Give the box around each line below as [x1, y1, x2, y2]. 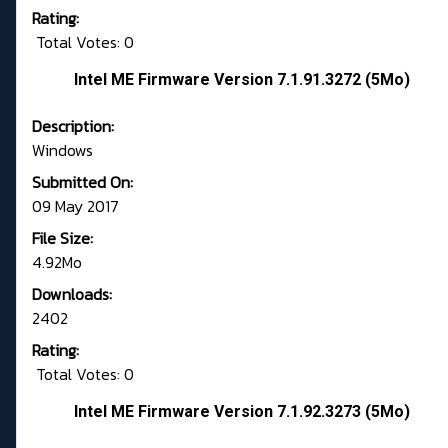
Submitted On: [32, 170, 133, 195]
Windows [32, 138, 93, 163]
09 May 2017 [32, 194, 119, 219]
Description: [32, 114, 114, 139]
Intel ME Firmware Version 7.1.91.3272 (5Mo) [74, 70, 410, 90]
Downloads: [32, 282, 112, 307]
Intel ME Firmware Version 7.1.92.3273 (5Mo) [74, 402, 410, 422]
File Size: [32, 226, 93, 251]
